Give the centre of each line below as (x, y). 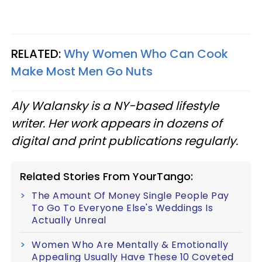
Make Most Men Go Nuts (82, 71)
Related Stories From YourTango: (106, 176)
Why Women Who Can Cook (146, 54)
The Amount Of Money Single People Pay (130, 196)
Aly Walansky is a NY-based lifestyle (115, 106)
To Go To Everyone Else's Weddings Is (122, 208)
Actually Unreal (69, 220)
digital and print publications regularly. (125, 141)
